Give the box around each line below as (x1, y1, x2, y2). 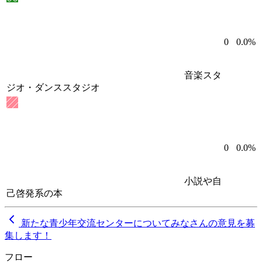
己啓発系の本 (6, 188, 63, 199)
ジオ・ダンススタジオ (6, 82, 100, 93)
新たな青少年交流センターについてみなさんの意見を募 (21, 218, 255, 229)
